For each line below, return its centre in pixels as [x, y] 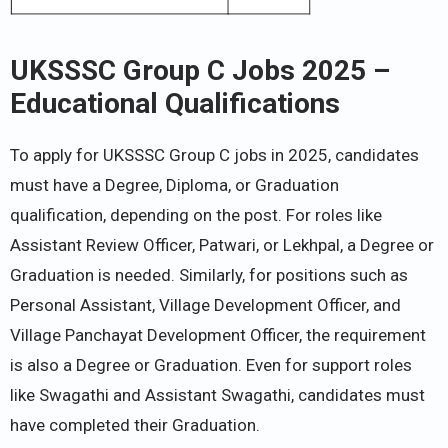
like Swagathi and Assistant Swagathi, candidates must [217, 394]
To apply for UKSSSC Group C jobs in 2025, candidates [214, 154]
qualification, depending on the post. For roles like [196, 214]
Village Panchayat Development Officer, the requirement [218, 334]
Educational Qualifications [175, 103]
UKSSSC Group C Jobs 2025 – [200, 70]
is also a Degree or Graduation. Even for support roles [211, 364]
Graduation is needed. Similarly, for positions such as [209, 274]
